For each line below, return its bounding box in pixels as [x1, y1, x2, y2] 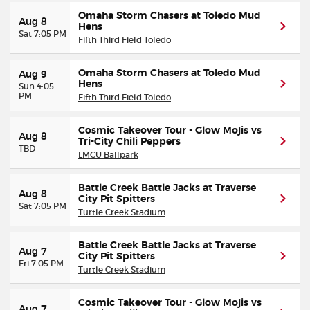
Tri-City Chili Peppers [78, 137, 181, 147]
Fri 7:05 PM [19, 258, 64, 268]
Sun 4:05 [19, 81, 54, 91]
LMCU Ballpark [78, 149, 138, 160]
